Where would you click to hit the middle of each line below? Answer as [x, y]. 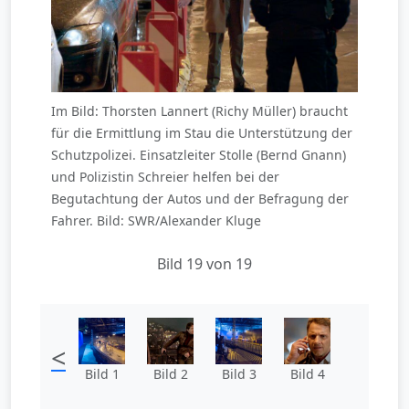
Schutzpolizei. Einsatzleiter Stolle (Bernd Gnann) [199, 154]
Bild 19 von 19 [204, 263]
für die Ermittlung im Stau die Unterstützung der [202, 132]
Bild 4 [307, 373]
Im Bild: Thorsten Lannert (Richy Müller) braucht [199, 110]
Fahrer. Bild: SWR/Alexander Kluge [156, 220]
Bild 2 [170, 373]
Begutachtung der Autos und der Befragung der [200, 198]
